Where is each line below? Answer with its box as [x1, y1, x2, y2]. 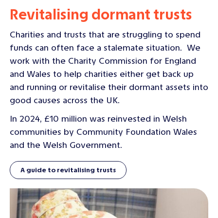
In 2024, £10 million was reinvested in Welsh [10, 113, 187, 124]
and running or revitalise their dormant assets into [10, 81, 208, 92]
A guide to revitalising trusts [20, 165, 116, 174]
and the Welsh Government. [10, 139, 122, 150]
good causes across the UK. [10, 94, 122, 106]
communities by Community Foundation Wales [10, 126, 197, 137]
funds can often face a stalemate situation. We [10, 42, 200, 53]
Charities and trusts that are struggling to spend [10, 29, 200, 40]
